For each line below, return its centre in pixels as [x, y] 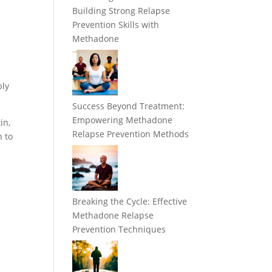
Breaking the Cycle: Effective [130, 202]
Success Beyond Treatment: [129, 106]
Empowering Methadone [123, 120]
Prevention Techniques [119, 229]
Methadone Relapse [113, 216]
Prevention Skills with [116, 25]
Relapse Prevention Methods [131, 134]
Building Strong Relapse [121, 11]
